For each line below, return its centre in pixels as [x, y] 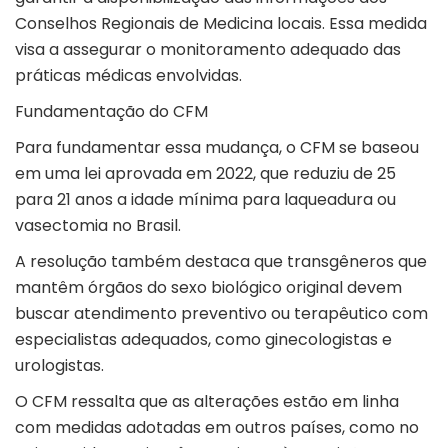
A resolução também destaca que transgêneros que [221, 262]
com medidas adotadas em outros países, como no [217, 428]
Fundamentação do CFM [111, 112]
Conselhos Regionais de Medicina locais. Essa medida [221, 24]
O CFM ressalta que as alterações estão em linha [207, 402]
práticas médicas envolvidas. [128, 76]
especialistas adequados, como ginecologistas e [203, 340]
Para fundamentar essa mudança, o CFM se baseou [217, 148]
